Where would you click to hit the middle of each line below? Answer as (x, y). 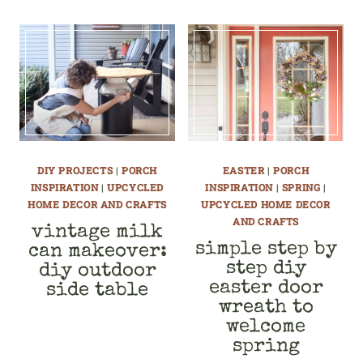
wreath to (266, 307)
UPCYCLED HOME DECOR (266, 204)
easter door (266, 288)
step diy (266, 269)
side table (97, 290)
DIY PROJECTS (75, 170)
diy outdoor (97, 271)
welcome (266, 327)
